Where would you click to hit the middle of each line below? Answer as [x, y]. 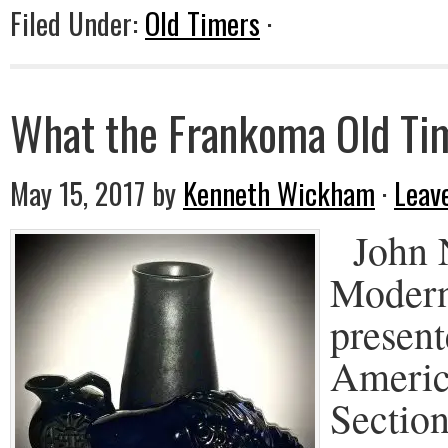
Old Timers [202, 23]
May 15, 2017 [77, 193]
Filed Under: [77, 23]
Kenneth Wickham [279, 193]
